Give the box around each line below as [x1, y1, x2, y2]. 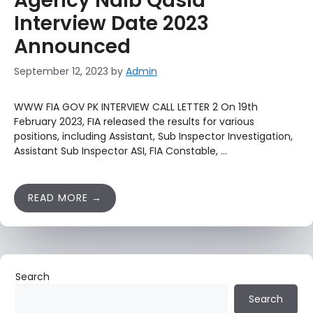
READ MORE [28, 191, 88, 205]
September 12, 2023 [14, 64, 108, 78]
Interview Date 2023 [14, 10, 209, 37]
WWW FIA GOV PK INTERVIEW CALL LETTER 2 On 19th [14, 100, 258, 114]
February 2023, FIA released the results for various [14, 115, 254, 129]
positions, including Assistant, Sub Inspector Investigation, [14, 129, 293, 143]
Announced [14, 33, 131, 60]
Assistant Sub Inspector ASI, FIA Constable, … [14, 144, 227, 158]
